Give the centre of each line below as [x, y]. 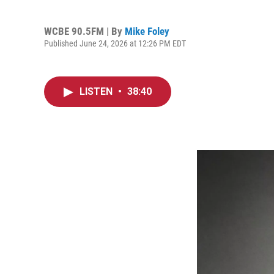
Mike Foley [147, 31]
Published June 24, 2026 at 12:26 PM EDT [115, 43]
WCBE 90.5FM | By [84, 31]
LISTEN [97, 91]
